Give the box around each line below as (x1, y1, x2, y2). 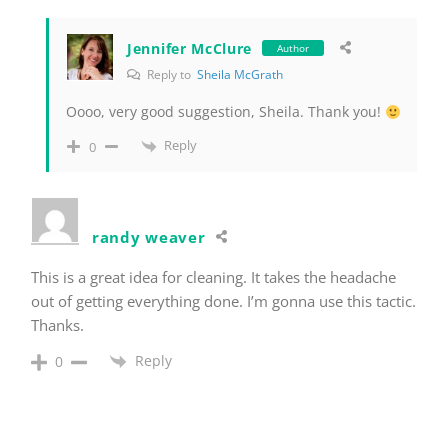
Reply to (144, 66, 197, 84)
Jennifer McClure (127, 38, 253, 58)
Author (277, 41, 310, 56)
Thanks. (31, 314, 84, 335)
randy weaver (92, 226, 206, 247)
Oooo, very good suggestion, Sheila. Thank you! (66, 102, 385, 122)
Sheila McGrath (197, 66, 283, 84)
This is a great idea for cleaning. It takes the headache (31, 266, 396, 287)
